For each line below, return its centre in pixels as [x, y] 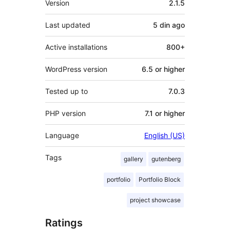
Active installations [76, 47]
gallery [133, 159]
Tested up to [66, 91]
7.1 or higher [165, 113]
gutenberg [166, 159]
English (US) [165, 135]
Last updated [68, 25]
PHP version [65, 113]
